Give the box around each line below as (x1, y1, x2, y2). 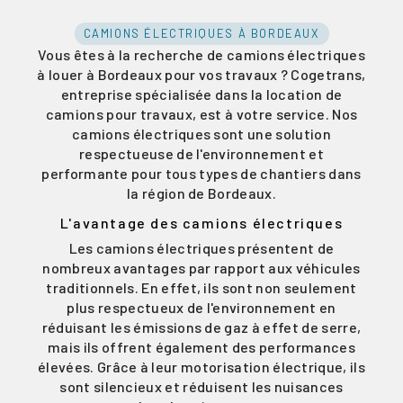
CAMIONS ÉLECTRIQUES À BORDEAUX (83, 25, 320, 40)
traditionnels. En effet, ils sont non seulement (46, 279, 357, 297)
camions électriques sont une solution (72, 124, 331, 142)
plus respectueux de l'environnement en (67, 299, 336, 317)
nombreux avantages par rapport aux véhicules (42, 259, 361, 277)
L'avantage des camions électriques (59, 214, 344, 232)
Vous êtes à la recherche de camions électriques (37, 45, 366, 63)
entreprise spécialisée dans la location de (60, 85, 343, 103)
